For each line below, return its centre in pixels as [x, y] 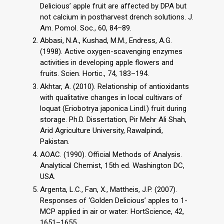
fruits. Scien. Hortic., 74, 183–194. [94, 74]
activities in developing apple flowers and [107, 63]
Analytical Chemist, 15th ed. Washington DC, [112, 165]
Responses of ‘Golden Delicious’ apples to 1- [114, 200]
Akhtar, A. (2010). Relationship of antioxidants [114, 87]
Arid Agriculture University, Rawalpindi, [101, 131]
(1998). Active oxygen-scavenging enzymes [111, 52]
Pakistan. [55, 142]
